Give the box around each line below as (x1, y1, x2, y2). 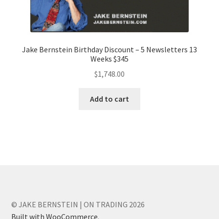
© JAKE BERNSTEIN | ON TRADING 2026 (11, 199, 145, 209)
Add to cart (90, 93, 129, 104)
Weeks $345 (90, 54, 129, 64)
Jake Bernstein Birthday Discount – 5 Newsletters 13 (22, 44, 197, 55)
